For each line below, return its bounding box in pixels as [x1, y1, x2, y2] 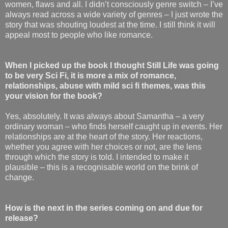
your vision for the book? [5, 91, 102, 100]
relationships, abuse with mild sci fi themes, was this [5, 81, 206, 90]
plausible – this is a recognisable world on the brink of [5, 162, 198, 172]
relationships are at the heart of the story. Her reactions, [5, 132, 203, 141]
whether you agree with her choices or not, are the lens [5, 142, 202, 151]
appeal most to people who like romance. [5, 30, 153, 39]
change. [5, 173, 34, 182]
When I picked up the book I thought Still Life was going [5, 61, 219, 70]
